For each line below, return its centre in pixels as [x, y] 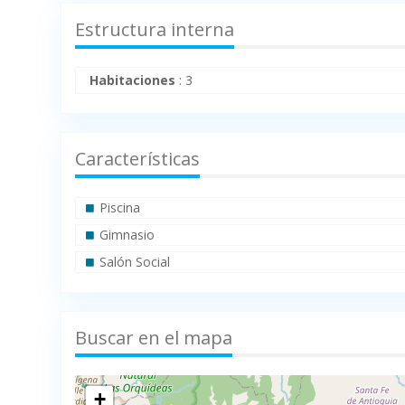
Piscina [120, 208]
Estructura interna [155, 30]
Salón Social [135, 262]
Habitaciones [133, 80]
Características [138, 159]
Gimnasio [127, 235]
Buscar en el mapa [154, 338]
